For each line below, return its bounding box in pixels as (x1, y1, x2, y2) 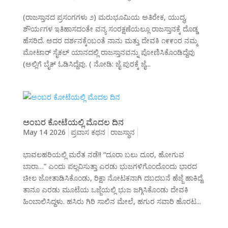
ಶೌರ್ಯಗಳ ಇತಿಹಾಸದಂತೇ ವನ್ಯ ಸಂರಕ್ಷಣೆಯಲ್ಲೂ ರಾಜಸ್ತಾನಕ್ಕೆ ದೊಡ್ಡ (22, 24, 198, 34)
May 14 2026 (22, 127, 66, 137)
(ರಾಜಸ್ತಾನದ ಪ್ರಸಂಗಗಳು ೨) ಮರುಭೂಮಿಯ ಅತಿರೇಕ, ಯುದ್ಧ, (22, 12, 187, 22)
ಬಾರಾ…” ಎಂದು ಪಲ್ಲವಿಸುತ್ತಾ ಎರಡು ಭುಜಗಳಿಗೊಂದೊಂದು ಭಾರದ (22, 161, 197, 172)
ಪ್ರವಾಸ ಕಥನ (70, 127, 105, 137)
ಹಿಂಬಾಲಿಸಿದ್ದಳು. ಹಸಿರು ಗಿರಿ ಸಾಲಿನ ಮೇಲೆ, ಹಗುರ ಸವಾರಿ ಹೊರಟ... (22, 196, 201, 207)
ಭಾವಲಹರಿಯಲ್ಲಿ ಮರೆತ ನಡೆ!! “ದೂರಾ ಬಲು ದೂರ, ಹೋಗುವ (22, 150, 184, 160)
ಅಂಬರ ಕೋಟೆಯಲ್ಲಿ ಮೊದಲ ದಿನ (22, 117, 124, 128)
